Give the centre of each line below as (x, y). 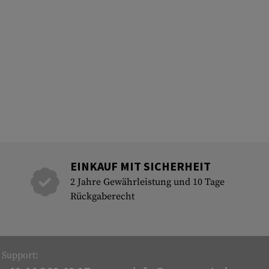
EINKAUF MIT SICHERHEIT (140, 166)
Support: (20, 255)
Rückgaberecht (102, 196)
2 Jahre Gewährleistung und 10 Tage (147, 182)
